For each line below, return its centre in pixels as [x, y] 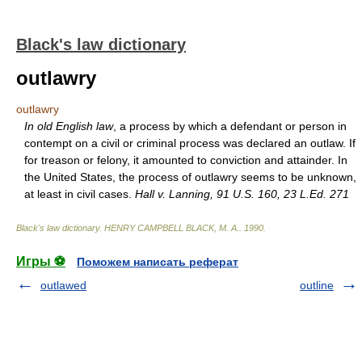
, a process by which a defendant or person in [230, 126]
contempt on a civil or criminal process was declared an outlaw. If [190, 143]
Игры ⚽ [41, 261]
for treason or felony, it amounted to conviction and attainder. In [186, 160]
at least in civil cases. [80, 194]
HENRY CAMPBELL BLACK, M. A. [172, 228]
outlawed [63, 285]
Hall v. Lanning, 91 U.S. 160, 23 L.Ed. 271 [242, 194]
